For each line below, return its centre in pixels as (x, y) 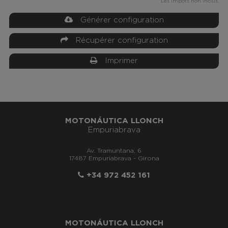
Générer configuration (118, 20)
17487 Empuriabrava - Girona (114, 158)
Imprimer (118, 61)
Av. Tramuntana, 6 (114, 150)
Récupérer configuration (118, 40)
